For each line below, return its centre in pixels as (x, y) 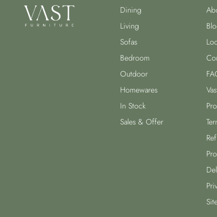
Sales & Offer (142, 122)
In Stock (133, 106)
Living (130, 26)
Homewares (139, 90)
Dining (131, 10)
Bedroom (135, 58)
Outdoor (134, 74)
